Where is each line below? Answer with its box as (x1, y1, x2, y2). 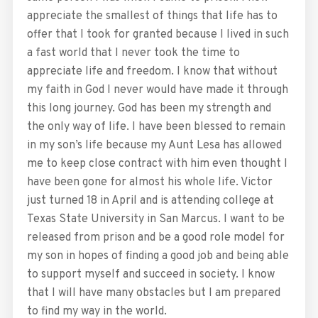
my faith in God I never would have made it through (26, 83, 288, 98)
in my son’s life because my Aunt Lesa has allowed (26, 138, 282, 153)
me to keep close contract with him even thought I (26, 157, 287, 172)
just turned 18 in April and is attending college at (26, 194, 274, 209)
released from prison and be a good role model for (26, 231, 285, 246)
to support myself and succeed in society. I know (26, 268, 275, 283)
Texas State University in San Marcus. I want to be (26, 212, 285, 227)
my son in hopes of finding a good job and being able (26, 249, 289, 264)
